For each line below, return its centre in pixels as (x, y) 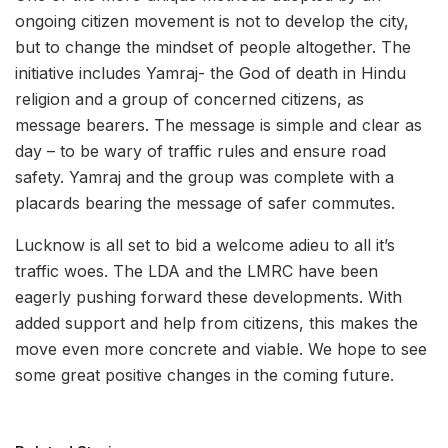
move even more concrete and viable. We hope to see (221, 348)
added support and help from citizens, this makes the (216, 322)
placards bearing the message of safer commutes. (205, 202)
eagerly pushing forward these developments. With (208, 296)
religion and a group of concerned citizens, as (189, 98)
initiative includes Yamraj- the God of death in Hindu (210, 72)
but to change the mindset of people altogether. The (213, 46)
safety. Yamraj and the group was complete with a (204, 176)
